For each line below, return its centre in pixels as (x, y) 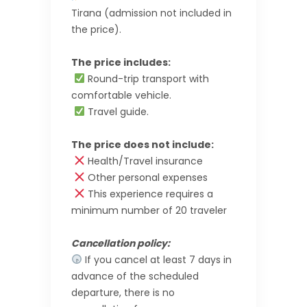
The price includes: (121, 62)
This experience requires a (150, 194)
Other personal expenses (147, 177)
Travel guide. (118, 111)
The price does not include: (143, 144)
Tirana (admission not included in (151, 13)
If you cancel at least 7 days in (157, 259)
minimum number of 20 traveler (149, 210)
